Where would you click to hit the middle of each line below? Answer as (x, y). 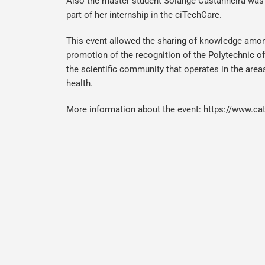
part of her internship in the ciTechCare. (144, 15)
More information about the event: (135, 109)
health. (81, 83)
